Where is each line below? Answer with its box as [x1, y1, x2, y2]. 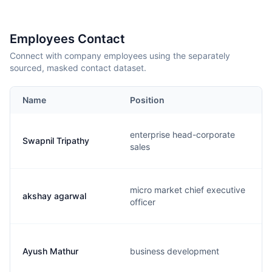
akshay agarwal [22, 191, 86, 201]
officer [130, 197, 155, 207]
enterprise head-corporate [130, 129, 235, 140]
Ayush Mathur [22, 246, 78, 256]
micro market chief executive [130, 185, 245, 195]
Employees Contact [10, 32, 125, 46]
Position [130, 95, 165, 105]
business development [130, 246, 219, 256]
